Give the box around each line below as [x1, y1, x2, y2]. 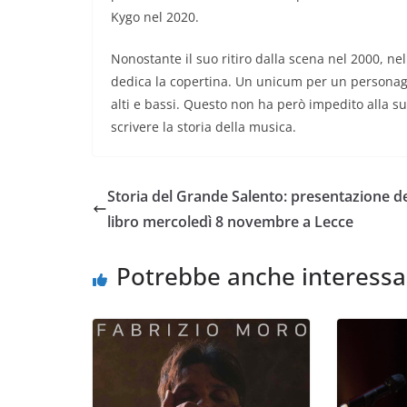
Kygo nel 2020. [111, 7, 199, 25]
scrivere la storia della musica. [111, 117, 296, 135]
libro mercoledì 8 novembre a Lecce [107, 211, 353, 232]
